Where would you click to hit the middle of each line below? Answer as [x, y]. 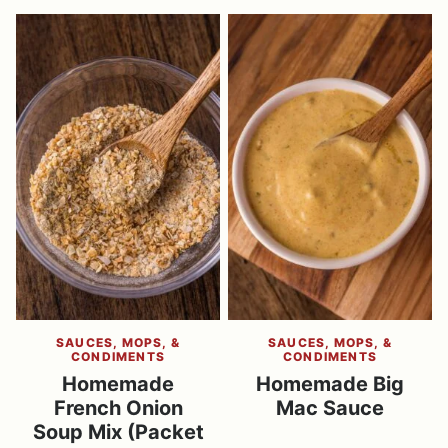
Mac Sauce [330, 407]
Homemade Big [330, 383]
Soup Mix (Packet [118, 431]
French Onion [118, 407]
